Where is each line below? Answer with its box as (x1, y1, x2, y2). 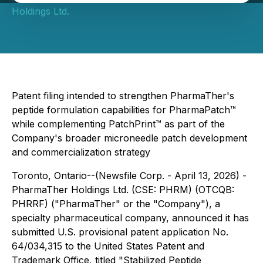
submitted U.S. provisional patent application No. (12, 226, 228, 238)
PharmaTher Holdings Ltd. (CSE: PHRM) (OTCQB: (12, 184, 234, 195)
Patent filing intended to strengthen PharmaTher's (12, 90, 234, 102)
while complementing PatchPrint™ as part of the (12, 118, 225, 130)
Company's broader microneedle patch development (12, 132, 247, 144)
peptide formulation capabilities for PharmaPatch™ (12, 104, 236, 116)
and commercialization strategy (12, 146, 150, 158)
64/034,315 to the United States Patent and (12, 240, 204, 252)
